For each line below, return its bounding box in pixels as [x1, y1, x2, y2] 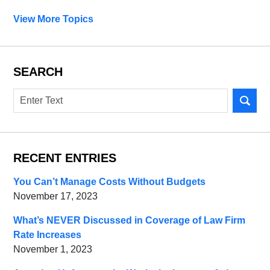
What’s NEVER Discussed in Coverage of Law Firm [13, 215, 246, 226]
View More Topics [13, 14, 94, 25]
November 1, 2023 [13, 244, 93, 255]
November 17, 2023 [13, 191, 98, 202]
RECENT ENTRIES [13, 151, 117, 165]
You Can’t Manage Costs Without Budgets [13, 177, 206, 187]
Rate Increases [13, 230, 82, 240]
